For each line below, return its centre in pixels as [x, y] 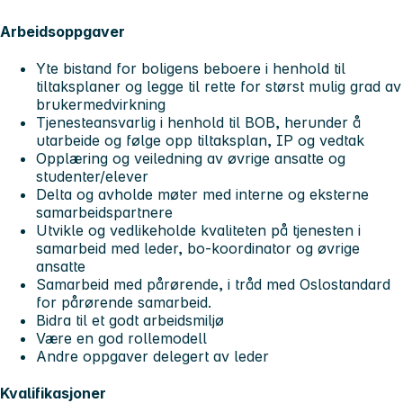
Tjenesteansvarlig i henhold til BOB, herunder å [198, 122]
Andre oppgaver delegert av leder [152, 356]
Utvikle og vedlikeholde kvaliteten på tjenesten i [198, 230]
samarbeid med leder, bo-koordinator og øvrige [198, 248]
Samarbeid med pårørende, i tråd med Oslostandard [213, 284]
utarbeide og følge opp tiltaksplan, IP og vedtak [200, 140]
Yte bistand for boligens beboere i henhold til [191, 68]
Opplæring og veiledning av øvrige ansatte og [191, 158]
